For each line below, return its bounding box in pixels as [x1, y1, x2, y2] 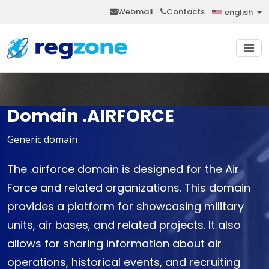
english [225, 7, 253, 19]
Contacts [166, 6, 205, 17]
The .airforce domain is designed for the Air [7, 162, 239, 177]
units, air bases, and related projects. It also [7, 217, 241, 233]
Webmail [118, 6, 154, 17]
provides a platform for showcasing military [7, 199, 244, 214]
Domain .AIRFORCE [7, 104, 174, 128]
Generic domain [7, 133, 77, 147]
